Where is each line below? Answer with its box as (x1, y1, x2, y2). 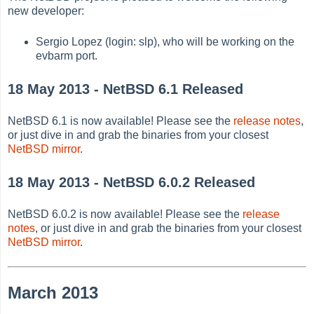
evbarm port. (36, 49, 98, 62)
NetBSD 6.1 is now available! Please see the (8, 115, 234, 128)
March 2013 (8, 283, 99, 303)
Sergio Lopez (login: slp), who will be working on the (36, 35, 295, 48)
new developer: (8, 4, 85, 17)
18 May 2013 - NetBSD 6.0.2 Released (8, 174, 256, 190)
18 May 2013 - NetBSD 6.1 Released (8, 81, 244, 97)
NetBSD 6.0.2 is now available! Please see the (8, 208, 243, 221)
